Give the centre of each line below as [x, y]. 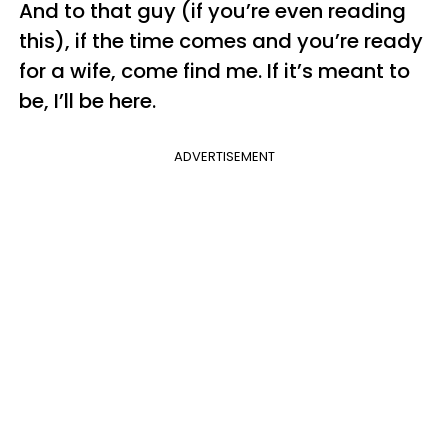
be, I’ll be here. [87, 100]
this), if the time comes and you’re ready [221, 40]
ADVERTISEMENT [224, 156]
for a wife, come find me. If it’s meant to [214, 70]
